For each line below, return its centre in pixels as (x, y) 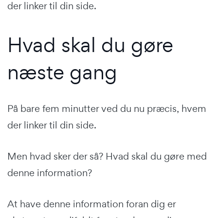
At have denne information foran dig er (91, 204)
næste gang (62, 72)
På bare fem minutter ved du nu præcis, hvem (107, 108)
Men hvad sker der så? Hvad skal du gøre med (107, 156)
